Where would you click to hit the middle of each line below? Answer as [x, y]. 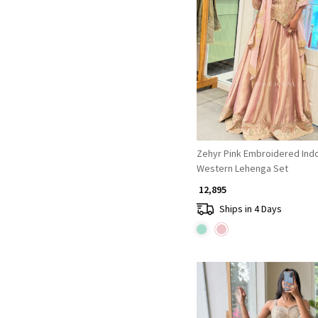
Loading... [282, 39]
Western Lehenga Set [242, 169]
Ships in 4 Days [250, 208]
